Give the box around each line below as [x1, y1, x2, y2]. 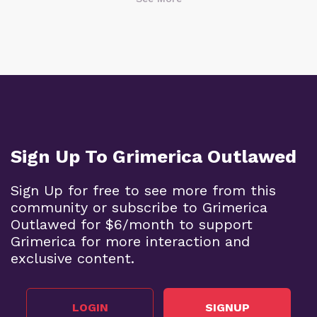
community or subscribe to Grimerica [11, 198, 267, 216]
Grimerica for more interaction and [11, 232, 250, 250]
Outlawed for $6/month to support [11, 215, 253, 233]
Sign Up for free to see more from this [11, 181, 276, 199]
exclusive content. [11, 249, 134, 267]
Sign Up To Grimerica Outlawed [11, 145, 296, 167]
